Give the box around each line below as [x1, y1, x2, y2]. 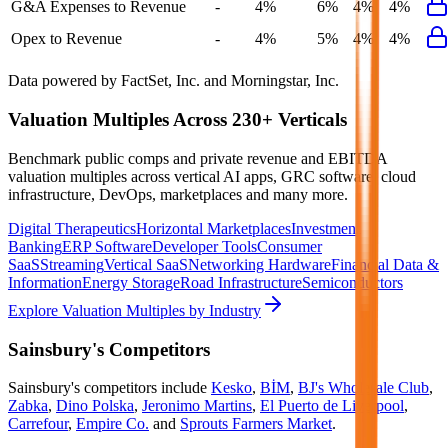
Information [8, 273, 82, 291]
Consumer [257, 237, 322, 255]
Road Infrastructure [180, 273, 302, 291]
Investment [291, 219, 360, 237]
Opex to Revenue [11, 30, 122, 48]
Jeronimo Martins [142, 397, 252, 415]
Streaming [40, 255, 104, 273]
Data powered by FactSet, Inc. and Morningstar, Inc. [8, 72, 339, 90]
